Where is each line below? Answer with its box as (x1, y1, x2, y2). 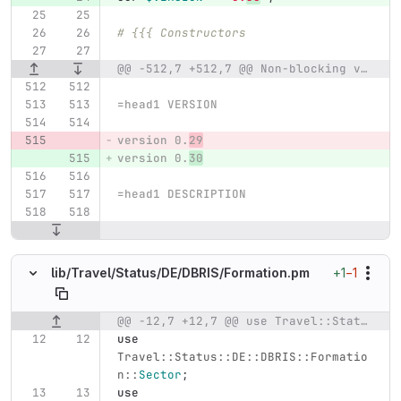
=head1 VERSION (116, 96, 218, 112)
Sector (138, 366, 182, 382)
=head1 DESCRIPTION (116, 185, 246, 201)
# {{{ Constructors (116, 24, 246, 40)
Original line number (12, 313, 142, 329)
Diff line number (144, 313, 247, 329)
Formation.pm (224, 265, 310, 281)
